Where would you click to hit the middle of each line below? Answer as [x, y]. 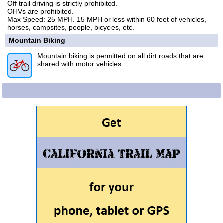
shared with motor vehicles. [80, 64]
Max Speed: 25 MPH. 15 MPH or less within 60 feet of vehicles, [107, 19]
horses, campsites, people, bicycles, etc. [71, 27]
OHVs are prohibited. [41, 11]
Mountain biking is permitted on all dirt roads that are [120, 56]
